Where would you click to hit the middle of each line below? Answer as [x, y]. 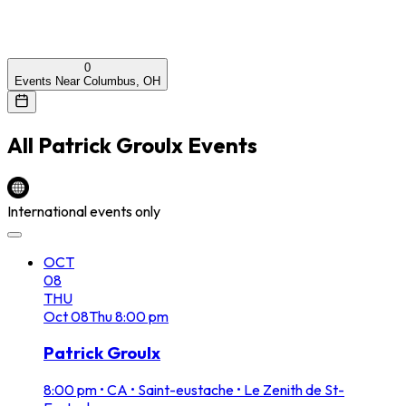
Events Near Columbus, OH [87, 81]
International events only [84, 211]
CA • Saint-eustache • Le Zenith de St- [226, 390]
